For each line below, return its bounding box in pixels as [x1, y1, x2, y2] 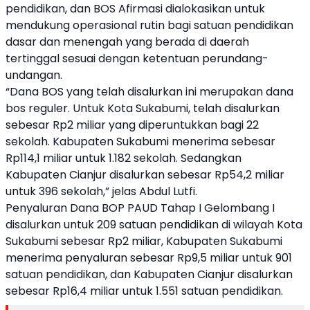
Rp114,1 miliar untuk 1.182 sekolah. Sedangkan [6, 150, 241, 166]
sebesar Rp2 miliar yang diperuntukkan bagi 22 [6, 117, 259, 133]
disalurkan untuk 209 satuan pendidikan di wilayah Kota [6, 217, 302, 232]
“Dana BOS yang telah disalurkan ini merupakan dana [6, 84, 293, 100]
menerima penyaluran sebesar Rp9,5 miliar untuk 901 [6, 250, 292, 266]
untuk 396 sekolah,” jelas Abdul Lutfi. [6, 183, 197, 199]
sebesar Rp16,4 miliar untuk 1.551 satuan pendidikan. [6, 283, 283, 299]
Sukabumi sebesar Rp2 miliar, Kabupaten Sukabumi [6, 233, 282, 249]
